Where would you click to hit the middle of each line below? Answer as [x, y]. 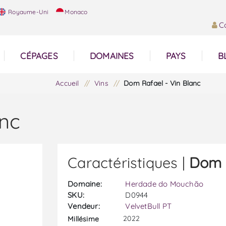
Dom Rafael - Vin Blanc [162, 83]
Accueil [67, 83]
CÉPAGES [39, 56]
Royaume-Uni [28, 12]
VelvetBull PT [149, 206]
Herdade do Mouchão [164, 184]
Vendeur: [84, 206]
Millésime [83, 219]
